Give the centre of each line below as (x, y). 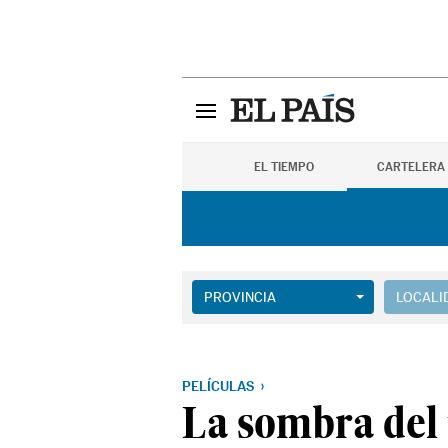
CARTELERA (411, 167)
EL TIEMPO (284, 167)
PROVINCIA (240, 297)
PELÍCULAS (218, 386)
